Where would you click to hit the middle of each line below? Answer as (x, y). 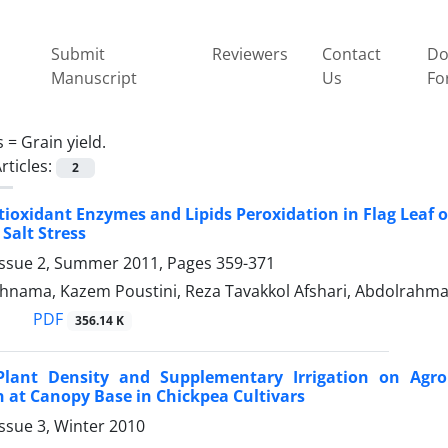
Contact (351, 53)
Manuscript (94, 77)
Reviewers (249, 53)
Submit (78, 53)
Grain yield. (63, 141)
